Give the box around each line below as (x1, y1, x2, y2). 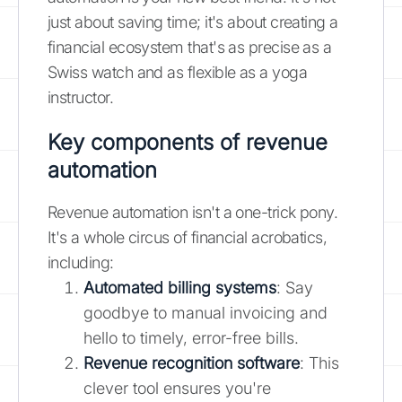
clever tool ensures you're (83, 378, 271, 398)
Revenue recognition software (83, 353, 300, 372)
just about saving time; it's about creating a (48, 12, 338, 31)
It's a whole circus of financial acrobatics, (48, 227, 328, 247)
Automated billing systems (83, 277, 276, 297)
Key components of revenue (48, 128, 328, 155)
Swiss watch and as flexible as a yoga (48, 62, 308, 82)
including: (48, 252, 114, 272)
